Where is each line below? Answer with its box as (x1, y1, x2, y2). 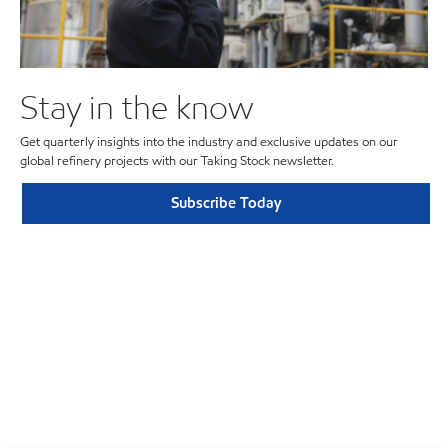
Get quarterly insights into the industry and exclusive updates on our (20, 133, 398, 152)
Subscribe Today (170, 193, 281, 214)
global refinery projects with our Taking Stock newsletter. (20, 152, 334, 171)
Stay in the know (20, 85, 254, 128)
